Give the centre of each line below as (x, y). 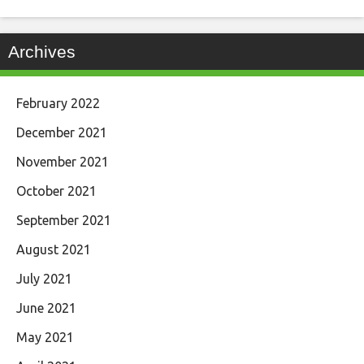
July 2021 (44, 278)
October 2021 (56, 191)
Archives (42, 51)
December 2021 (62, 132)
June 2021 (46, 308)
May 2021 (45, 337)
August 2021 (54, 249)
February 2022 (58, 103)
